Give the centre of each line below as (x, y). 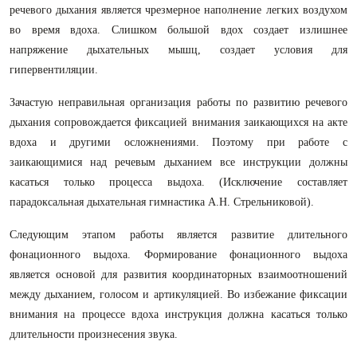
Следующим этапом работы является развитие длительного (178, 235)
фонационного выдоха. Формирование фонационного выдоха (178, 255)
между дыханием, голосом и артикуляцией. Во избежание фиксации (178, 294)
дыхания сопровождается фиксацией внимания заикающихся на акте (178, 122)
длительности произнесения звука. (94, 334)
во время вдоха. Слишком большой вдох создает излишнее (178, 30)
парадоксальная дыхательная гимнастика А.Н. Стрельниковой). (162, 202)
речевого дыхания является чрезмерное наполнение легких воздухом (178, 10)
